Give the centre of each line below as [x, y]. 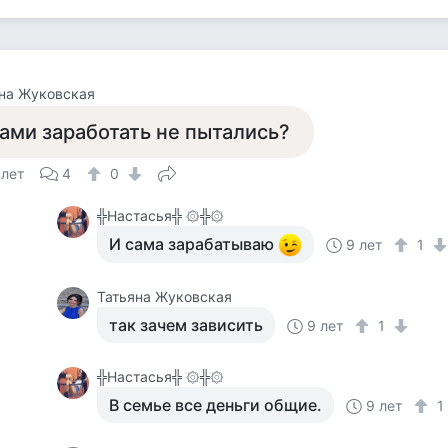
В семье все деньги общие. [216, 405]
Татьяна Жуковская [165, 296]
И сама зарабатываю [194, 244]
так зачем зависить [186, 325]
